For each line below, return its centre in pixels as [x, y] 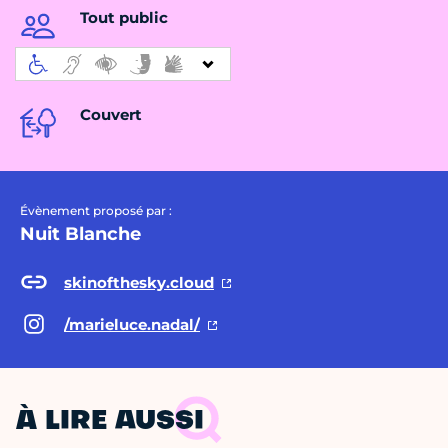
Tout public [124, 18]
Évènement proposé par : [96, 211]
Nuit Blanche [80, 234]
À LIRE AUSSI [110, 422]
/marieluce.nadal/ [132, 324]
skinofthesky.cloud [139, 282]
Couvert [111, 115]
